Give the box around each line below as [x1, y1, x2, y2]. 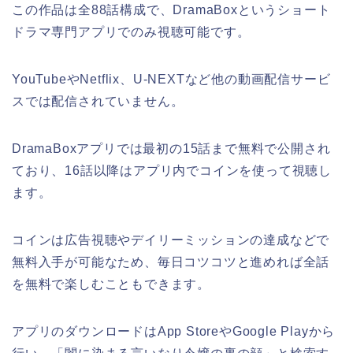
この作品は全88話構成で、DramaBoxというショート [12, 2, 331, 17]
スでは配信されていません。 [12, 94, 184, 108]
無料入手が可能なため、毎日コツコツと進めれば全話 [12, 255, 330, 269]
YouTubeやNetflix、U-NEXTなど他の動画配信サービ [12, 72, 331, 86]
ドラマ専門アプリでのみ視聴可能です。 [12, 24, 251, 39]
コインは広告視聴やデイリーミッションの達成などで [12, 232, 330, 247]
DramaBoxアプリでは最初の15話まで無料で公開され [12, 141, 331, 155]
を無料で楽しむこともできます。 [12, 277, 210, 291]
